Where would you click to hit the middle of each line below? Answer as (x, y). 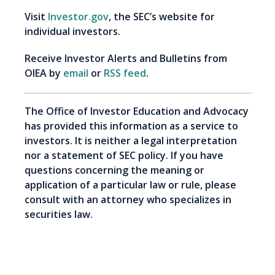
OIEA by (44, 73)
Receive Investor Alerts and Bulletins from (126, 59)
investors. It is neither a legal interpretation (131, 141)
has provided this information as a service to (131, 126)
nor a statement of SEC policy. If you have (124, 156)
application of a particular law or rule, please (130, 185)
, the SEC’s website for (162, 17)
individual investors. (113, 32)
